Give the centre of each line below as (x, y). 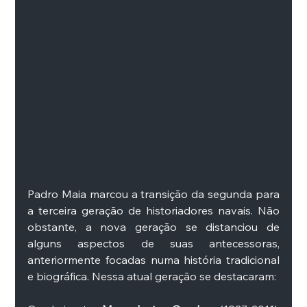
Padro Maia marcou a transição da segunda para (153, 194)
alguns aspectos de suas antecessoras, (153, 243)
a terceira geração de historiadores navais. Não (153, 210)
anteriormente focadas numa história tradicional (153, 259)
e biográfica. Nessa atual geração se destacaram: (152, 276)
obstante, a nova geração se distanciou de (153, 226)
